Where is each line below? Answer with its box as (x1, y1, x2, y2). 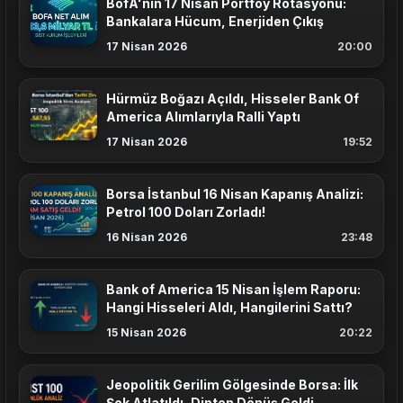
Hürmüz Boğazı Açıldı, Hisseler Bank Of (106, 90, 359, 106)
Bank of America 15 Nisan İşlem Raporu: (106, 281, 361, 297)
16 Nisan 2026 (106, 229, 187, 244)
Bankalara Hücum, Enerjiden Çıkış (106, 13, 324, 29)
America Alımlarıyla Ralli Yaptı (106, 108, 300, 124)
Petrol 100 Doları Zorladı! (106, 203, 265, 219)
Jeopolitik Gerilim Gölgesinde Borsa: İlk (106, 376, 358, 392)
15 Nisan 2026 (106, 325, 186, 339)
